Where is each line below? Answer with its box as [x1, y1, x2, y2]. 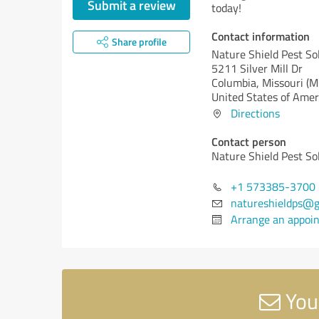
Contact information [211, 28, 310, 44]
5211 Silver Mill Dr [211, 61, 303, 76]
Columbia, [211, 75, 262, 90]
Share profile [111, 35, 167, 48]
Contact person [211, 133, 286, 150]
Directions [231, 105, 280, 121]
